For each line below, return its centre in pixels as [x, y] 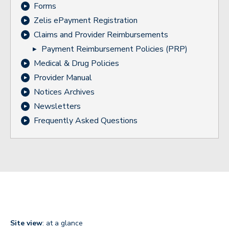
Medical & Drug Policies [76, 63]
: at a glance [63, 223]
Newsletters [57, 106]
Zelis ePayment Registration [86, 20]
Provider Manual [63, 77]
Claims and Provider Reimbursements [101, 35]
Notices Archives [64, 92]
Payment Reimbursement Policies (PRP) [114, 49]
